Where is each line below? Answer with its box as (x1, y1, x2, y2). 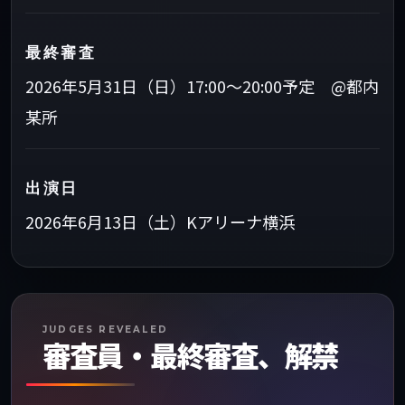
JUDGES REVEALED (42, 324, 168, 335)
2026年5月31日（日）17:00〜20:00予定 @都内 (25, 74, 379, 98)
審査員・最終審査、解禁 (42, 340, 339, 374)
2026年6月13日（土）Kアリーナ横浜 (25, 210, 295, 233)
